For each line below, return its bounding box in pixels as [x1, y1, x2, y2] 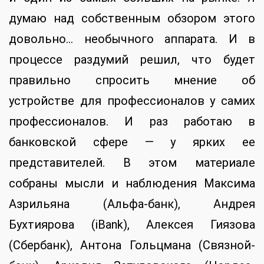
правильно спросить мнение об [9, 73, 255, 88]
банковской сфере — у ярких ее [9, 135, 255, 150]
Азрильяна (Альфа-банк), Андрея [9, 197, 255, 212]
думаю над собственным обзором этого [9, 11, 255, 26]
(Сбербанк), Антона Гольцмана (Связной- [9, 238, 255, 253]
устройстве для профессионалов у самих [9, 94, 255, 108]
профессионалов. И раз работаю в [9, 114, 255, 129]
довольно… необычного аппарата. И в [9, 32, 255, 47]
